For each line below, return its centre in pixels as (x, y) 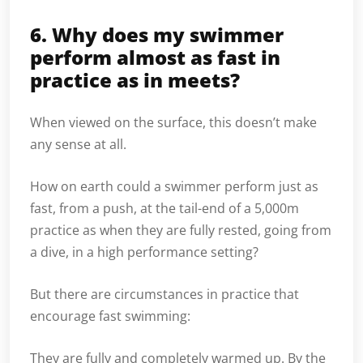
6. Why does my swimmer (157, 35)
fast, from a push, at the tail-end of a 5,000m (164, 209)
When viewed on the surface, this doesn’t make (173, 123)
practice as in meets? (135, 80)
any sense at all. (78, 145)
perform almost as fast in (155, 58)
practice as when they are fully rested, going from (181, 231)
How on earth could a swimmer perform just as (174, 187)
